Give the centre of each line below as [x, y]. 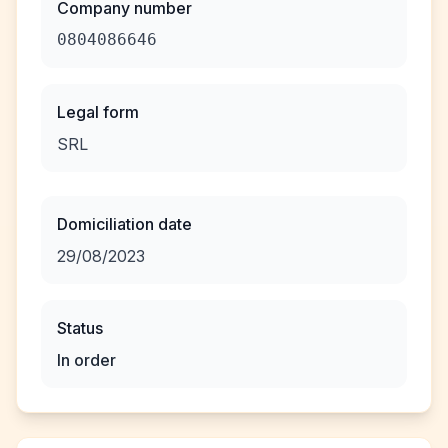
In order [86, 360]
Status [80, 328]
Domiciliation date [124, 224]
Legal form [98, 112]
